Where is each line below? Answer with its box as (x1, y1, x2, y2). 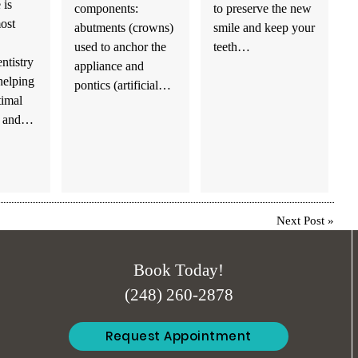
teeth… (213, 38, 250, 54)
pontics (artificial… (74, 77, 171, 93)
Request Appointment (105, 327, 252, 344)
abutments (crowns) (74, 19, 173, 35)
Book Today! (133, 261, 224, 280)
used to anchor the (74, 38, 166, 54)
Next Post (276, 214, 325, 228)
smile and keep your (213, 19, 315, 35)
